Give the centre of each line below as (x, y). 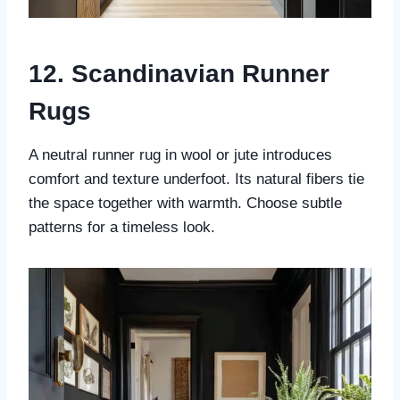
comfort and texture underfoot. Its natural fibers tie (196, 179)
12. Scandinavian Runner (179, 74)
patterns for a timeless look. (122, 228)
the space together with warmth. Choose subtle (185, 204)
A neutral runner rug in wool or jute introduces (180, 155)
